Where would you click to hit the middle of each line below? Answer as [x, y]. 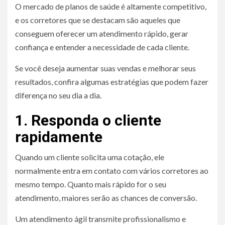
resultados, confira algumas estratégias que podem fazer [112, 81]
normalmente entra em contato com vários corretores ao [112, 170]
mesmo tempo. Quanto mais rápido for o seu [91, 184]
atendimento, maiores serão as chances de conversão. [106, 197]
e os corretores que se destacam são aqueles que [98, 20]
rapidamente [59, 137]
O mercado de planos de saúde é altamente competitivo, [111, 6]
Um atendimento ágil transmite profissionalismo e [100, 218]
